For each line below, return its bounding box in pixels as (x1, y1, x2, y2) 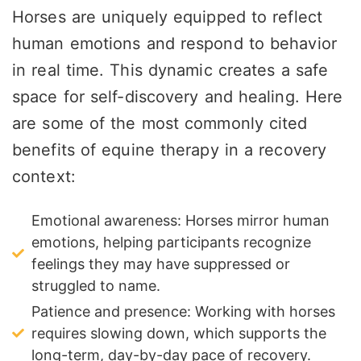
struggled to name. (31, 277, 160, 295)
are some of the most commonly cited (12, 114, 308, 134)
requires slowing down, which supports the (31, 325, 326, 342)
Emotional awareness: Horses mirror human (31, 212, 330, 230)
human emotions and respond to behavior (12, 34, 337, 54)
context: (12, 167, 76, 187)
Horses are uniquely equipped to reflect (12, 7, 322, 27)
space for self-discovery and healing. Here (12, 87, 343, 107)
